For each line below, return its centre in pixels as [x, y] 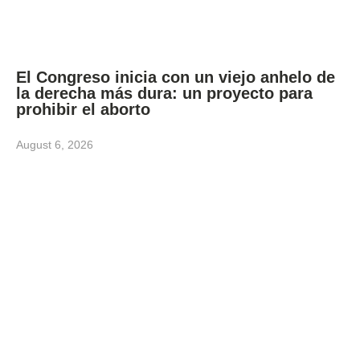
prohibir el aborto [86, 109]
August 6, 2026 [55, 144]
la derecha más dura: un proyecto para [164, 93]
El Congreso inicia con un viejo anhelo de [176, 77]
